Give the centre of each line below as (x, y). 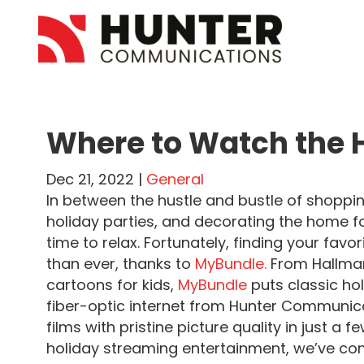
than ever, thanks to (121, 264)
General (175, 179)
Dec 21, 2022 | (96, 179)
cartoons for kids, (112, 285)
